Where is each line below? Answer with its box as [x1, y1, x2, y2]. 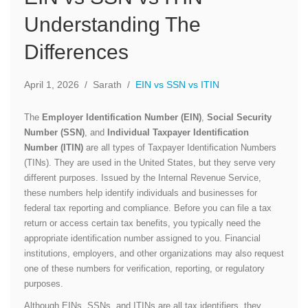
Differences [24, 41, 129, 63]
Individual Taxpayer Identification [107, 127, 249, 137]
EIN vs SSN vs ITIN [135, 79, 219, 90]
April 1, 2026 [24, 79, 79, 90]
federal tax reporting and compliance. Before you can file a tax [24, 203, 272, 213]
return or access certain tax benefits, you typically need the [24, 218, 261, 228]
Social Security [207, 112, 272, 122]
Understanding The [24, 13, 201, 36]
